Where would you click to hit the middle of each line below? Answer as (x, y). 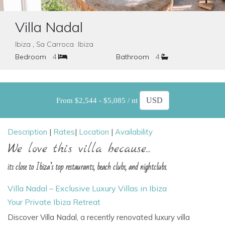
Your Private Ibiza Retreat (54, 202)
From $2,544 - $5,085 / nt (133, 100)
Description (27, 132)
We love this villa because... (79, 149)
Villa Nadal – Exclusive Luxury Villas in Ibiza (87, 188)
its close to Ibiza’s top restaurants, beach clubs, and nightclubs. (87, 167)
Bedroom (31, 57)
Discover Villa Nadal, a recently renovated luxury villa (99, 217)
